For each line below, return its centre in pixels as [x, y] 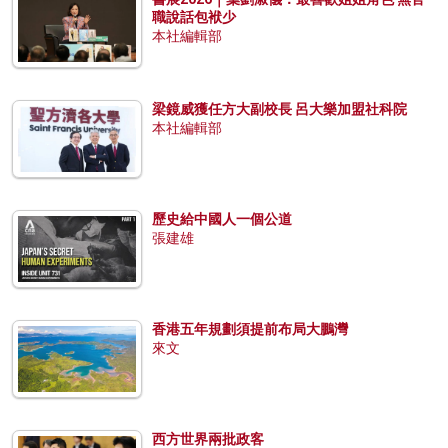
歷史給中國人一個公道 [222, 218]
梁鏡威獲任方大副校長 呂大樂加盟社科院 [279, 108]
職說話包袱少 [194, 16]
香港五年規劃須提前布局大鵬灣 [250, 328]
